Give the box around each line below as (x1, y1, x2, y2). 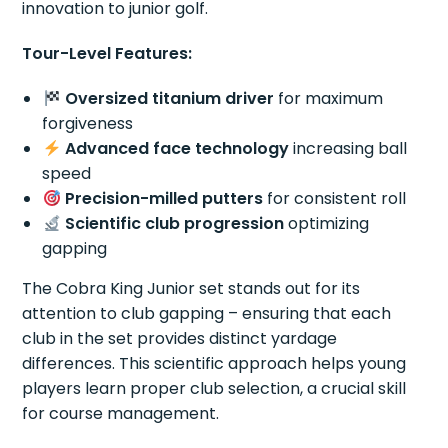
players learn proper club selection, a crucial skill (22, 377, 407, 401)
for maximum (273, 87, 383, 111)
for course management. (22, 402, 220, 426)
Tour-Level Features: (22, 42, 193, 66)
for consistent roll (262, 187, 406, 211)
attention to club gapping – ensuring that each (22, 302, 392, 326)
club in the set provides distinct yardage (22, 327, 338, 351)
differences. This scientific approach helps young (22, 352, 407, 376)
